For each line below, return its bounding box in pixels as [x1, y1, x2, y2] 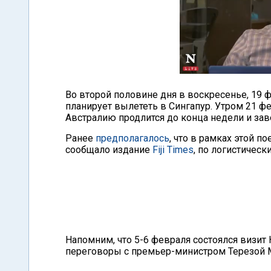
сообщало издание [65, 144, 152, 155]
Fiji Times [152, 144, 194, 155]
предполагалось [96, 132, 169, 144]
